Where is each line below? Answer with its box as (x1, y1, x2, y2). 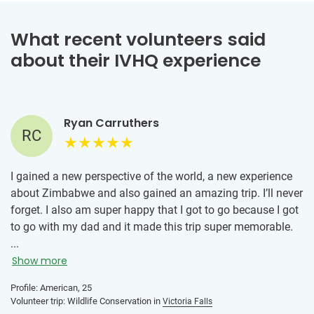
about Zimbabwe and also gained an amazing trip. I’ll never (11, 186, 303, 200)
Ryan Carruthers (64, 114, 159, 131)
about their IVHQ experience (11, 48, 261, 73)
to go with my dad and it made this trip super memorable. (11, 219, 293, 233)
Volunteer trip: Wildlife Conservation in (11, 295, 163, 306)
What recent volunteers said (11, 27, 266, 52)
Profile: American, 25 (11, 282, 92, 293)
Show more (12, 253, 67, 268)
